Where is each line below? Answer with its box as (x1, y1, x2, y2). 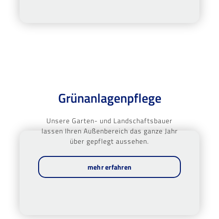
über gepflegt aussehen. (70, 135, 149, 146)
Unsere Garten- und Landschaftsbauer (46, 115, 173, 126)
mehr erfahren (87, 161, 132, 172)
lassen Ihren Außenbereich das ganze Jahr (41, 125, 178, 136)
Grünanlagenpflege (58, 88, 161, 108)
